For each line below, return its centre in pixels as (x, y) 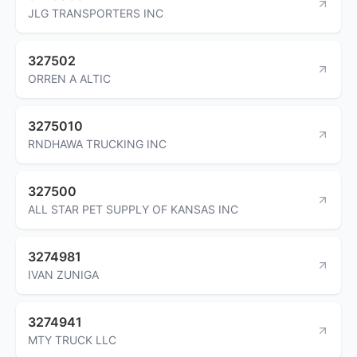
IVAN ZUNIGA (63, 274)
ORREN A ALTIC (69, 78)
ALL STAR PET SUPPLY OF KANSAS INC (133, 209)
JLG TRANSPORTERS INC (96, 13)
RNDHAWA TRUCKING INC (97, 143)
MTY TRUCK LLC (72, 339)
